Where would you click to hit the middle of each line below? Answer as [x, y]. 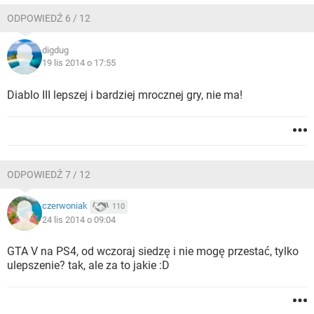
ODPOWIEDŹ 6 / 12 [49, 18]
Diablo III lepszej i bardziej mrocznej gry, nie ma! [125, 95]
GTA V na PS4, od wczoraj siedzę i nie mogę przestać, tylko [153, 251]
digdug [55, 50]
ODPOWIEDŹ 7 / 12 [49, 175]
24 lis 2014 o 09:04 [79, 220]
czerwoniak [65, 206]
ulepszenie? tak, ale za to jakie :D [88, 265]
